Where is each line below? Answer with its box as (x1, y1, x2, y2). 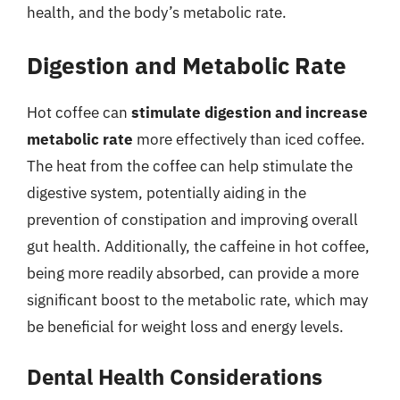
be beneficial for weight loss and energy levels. (27, 316, 344, 337)
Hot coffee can (27, 102, 131, 122)
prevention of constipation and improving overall (27, 209, 358, 229)
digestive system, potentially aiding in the (27, 182, 306, 203)
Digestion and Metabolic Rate (27, 49, 346, 80)
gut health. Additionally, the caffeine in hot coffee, (27, 236, 370, 256)
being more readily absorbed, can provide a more (27, 262, 359, 283)
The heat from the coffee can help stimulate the (27, 155, 353, 176)
